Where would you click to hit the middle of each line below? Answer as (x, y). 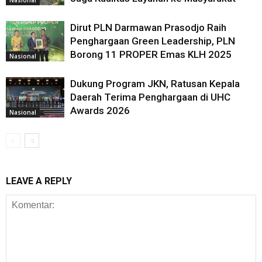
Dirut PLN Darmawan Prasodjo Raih (148, 28)
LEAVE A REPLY (39, 181)
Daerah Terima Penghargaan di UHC (150, 97)
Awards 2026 (100, 111)
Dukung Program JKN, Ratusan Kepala (155, 84)
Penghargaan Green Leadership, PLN (153, 41)
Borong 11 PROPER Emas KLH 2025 (151, 55)
